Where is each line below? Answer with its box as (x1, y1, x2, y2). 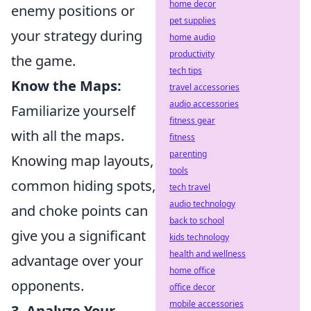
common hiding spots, (11, 176, 155, 196)
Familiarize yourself (11, 101, 135, 121)
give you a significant (11, 226, 146, 246)
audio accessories (169, 98, 239, 110)
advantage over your (11, 251, 143, 271)
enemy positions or (11, 1, 135, 21)
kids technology (169, 231, 229, 243)
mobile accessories (169, 298, 244, 310)
